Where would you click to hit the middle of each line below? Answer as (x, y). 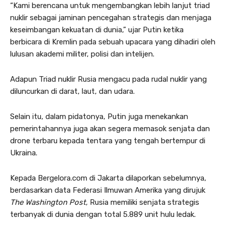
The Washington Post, (49, 202)
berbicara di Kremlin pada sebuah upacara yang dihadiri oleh (113, 42)
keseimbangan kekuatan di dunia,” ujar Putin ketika (97, 30)
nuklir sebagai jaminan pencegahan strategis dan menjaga (111, 17)
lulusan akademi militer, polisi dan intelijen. (82, 54)
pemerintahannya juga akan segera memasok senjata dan (110, 128)
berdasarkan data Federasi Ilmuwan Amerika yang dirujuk (108, 190)
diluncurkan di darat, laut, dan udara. (72, 91)
